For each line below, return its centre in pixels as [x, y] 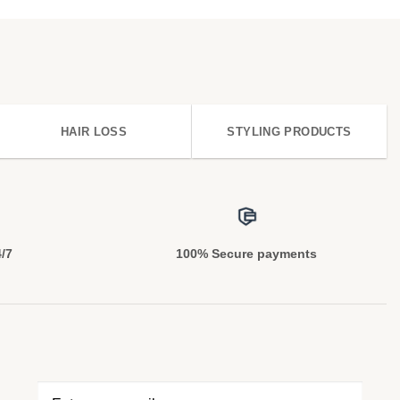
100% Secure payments [247, 254]
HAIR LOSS [94, 132]
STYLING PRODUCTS [289, 132]
